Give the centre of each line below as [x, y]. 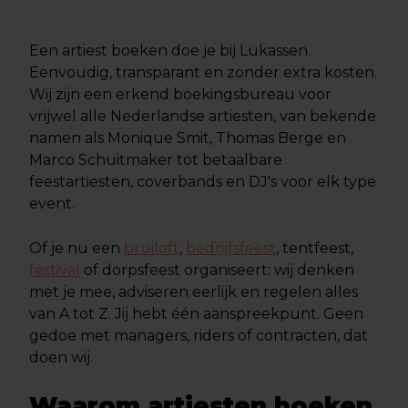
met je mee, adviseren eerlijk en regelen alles [194, 292]
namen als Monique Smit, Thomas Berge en [188, 138]
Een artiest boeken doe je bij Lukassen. [170, 51]
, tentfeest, [315, 248]
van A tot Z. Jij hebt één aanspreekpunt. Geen [196, 314]
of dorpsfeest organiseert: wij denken [217, 270]
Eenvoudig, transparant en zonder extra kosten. [203, 72]
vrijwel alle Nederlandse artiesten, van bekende [203, 116]
